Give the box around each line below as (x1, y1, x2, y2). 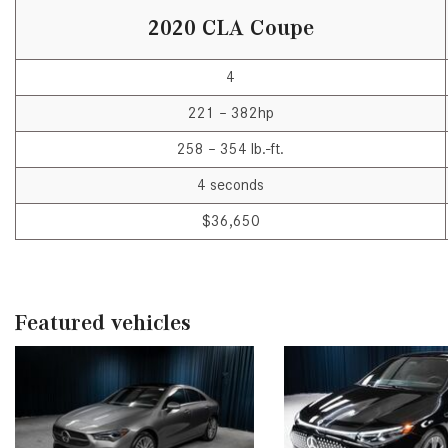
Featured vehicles (15, 310, 191, 336)
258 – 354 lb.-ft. (177, 140, 284, 159)
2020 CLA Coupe (147, 15, 314, 41)
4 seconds (197, 176, 264, 195)
